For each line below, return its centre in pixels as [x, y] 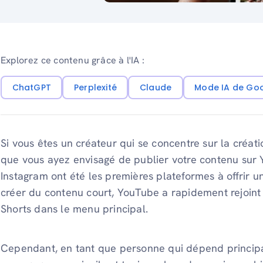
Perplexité [95, 87]
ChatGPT [31, 87]
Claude [156, 87]
